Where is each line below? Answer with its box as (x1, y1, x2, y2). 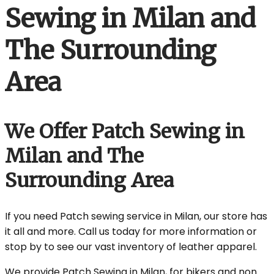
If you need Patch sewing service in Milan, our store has (5, 209, 267, 224)
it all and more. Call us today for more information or (5, 224, 257, 239)
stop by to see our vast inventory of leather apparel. (5, 240, 257, 254)
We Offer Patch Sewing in (5, 119, 245, 144)
